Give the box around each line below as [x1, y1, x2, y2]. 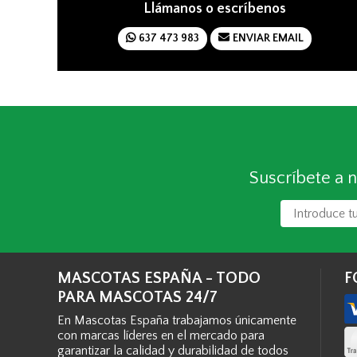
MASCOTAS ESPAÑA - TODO [57, 269, 261, 287]
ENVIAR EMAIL [232, 31, 304, 45]
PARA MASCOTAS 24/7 [57, 288, 218, 306]
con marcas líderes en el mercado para [57, 328, 265, 343]
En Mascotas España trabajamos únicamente [57, 312, 296, 328]
